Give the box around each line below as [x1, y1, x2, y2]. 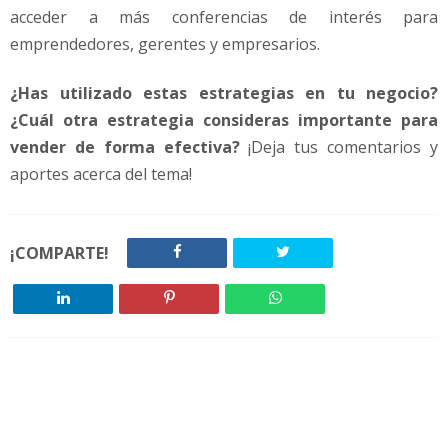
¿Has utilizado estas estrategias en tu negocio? [10, 82, 438, 105]
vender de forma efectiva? [10, 136, 240, 159]
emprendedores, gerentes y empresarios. [10, 32, 320, 55]
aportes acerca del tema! [10, 163, 192, 186]
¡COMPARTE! [10, 242, 109, 265]
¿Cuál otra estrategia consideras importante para [10, 109, 438, 132]
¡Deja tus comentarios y [239, 136, 439, 159]
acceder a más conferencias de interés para [10, 5, 438, 28]
